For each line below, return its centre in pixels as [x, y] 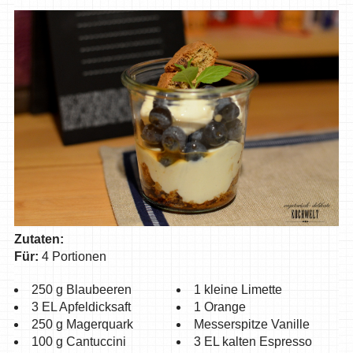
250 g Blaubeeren [81, 289]
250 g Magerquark [82, 324]
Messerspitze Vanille [251, 324]
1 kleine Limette [238, 289]
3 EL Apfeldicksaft [81, 307]
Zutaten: [39, 239]
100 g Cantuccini [78, 341]
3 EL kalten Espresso [253, 341]
